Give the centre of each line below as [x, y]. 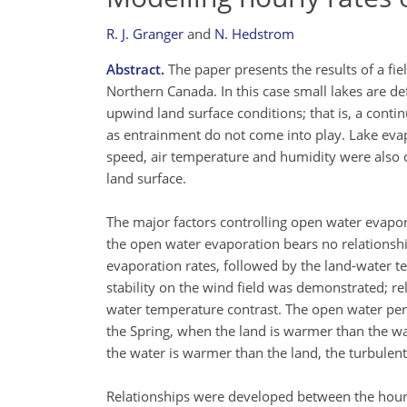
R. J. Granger [145, 34]
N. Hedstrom [254, 34]
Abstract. [135, 69]
